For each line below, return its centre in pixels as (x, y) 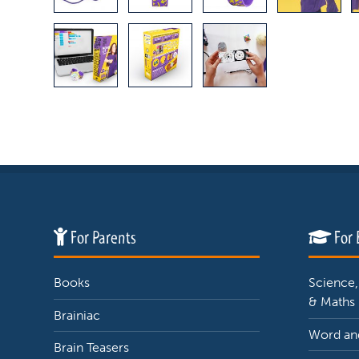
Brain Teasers (92, 348)
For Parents (102, 237)
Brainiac (77, 315)
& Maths (331, 301)
